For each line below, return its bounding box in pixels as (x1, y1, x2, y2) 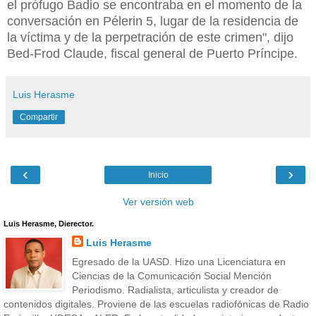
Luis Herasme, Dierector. (4, 219, 94, 228)
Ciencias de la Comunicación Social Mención (71, 270, 272, 282)
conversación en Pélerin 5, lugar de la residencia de (7, 13, 298, 28)
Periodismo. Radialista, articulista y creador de (71, 284, 279, 296)
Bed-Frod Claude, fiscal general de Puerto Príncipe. (7, 46, 298, 61)
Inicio (147, 169, 169, 180)
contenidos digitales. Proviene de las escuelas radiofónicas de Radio (4, 298, 309, 310)
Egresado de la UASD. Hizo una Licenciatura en (71, 256, 286, 268)
